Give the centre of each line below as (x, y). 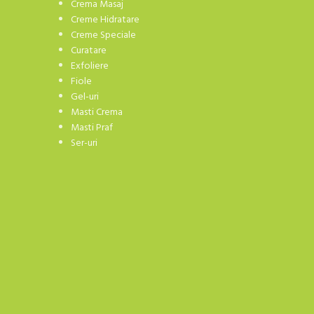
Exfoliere (90, 67)
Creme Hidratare (105, 20)
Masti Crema (97, 113)
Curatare (89, 51)
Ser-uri (84, 144)
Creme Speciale (104, 36)
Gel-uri (85, 97)
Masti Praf (92, 128)
